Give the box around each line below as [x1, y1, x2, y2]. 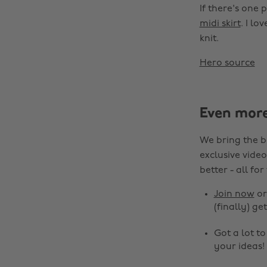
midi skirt [199, 19, 241, 29]
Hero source [199, 58, 255, 68]
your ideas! [213, 242, 265, 252]
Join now [213, 190, 254, 199]
